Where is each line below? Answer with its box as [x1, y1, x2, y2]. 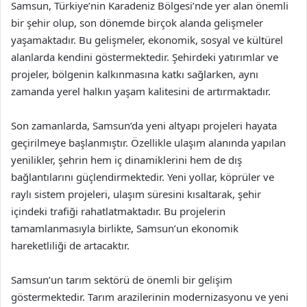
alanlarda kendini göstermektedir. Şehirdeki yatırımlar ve [11, 49, 278, 64]
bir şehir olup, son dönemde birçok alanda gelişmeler [11, 15, 263, 29]
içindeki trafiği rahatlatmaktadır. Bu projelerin [11, 204, 225, 218]
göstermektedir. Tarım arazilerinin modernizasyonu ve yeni [11, 289, 288, 304]
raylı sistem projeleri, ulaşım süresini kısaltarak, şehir [11, 186, 261, 201]
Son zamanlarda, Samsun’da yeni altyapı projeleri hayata [11, 118, 277, 132]
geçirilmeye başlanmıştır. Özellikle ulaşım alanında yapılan [11, 135, 286, 149]
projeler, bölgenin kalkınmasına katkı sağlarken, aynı [11, 66, 258, 81]
